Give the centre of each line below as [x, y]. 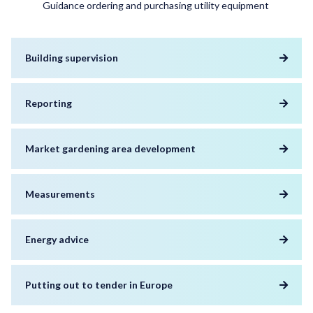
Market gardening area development [110, 148]
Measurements [60, 194]
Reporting [49, 103]
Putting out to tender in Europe [99, 284]
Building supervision [72, 57]
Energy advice [57, 239]
